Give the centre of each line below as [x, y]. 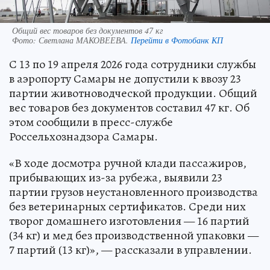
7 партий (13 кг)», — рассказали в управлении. [130, 250]
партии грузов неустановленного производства [133, 192]
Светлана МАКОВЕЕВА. [85, 40]
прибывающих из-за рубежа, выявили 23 [116, 178]
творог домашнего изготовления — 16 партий [129, 221]
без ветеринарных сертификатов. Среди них [127, 207]
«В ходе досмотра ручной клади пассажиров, [128, 163]
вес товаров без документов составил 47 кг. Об [129, 108]
